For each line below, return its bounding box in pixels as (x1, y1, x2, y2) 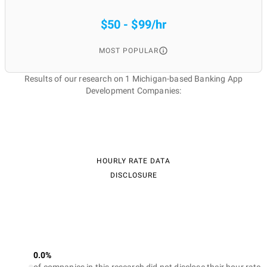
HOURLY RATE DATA (97, 157, 170, 165)
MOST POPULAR (99, 46, 159, 55)
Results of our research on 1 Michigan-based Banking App (24, 74, 243, 83)
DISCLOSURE (110, 171, 157, 179)
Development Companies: (85, 86, 182, 95)
